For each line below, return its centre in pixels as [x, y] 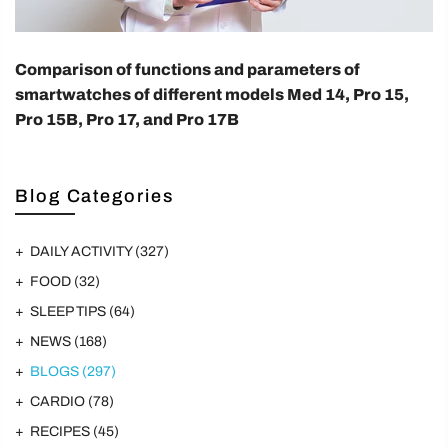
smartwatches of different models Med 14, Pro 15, [212, 95]
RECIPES [61, 432]
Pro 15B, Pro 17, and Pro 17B [127, 120]
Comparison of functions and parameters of [187, 70]
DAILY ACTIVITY [82, 252]
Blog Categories [94, 196]
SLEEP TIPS [69, 312]
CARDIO [59, 402]
